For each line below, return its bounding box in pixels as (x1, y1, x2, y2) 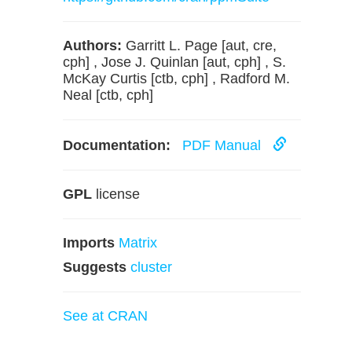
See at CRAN (63, 308, 148, 324)
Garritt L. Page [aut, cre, (122, 38, 277, 53)
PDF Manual (174, 137, 273, 153)
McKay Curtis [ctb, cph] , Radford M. (63, 71, 290, 86)
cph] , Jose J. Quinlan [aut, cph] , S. (63, 54, 286, 70)
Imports (63, 235, 115, 251)
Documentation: (63, 137, 170, 153)
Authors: (63, 38, 122, 53)
